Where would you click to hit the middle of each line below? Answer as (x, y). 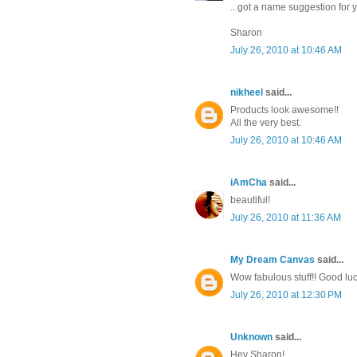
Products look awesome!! (284, 110)
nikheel (247, 93)
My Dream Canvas (273, 260)
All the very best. (266, 123)
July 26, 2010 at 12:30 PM (286, 295)
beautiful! (250, 200)
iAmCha (249, 183)
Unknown (251, 337)
